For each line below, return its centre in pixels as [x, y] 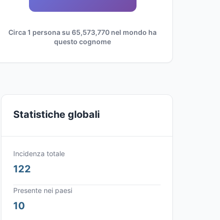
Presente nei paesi [43, 190]
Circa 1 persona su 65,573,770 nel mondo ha [82, 32]
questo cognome [82, 41]
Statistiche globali [56, 114]
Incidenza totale [39, 153]
